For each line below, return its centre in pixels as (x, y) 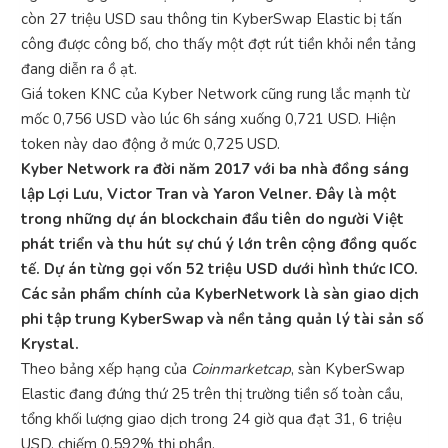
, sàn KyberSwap (348, 368)
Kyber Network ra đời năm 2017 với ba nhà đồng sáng (215, 168)
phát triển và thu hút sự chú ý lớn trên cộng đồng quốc (218, 243)
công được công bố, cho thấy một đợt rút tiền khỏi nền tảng (218, 43)
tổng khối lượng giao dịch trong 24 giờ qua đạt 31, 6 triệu (211, 418)
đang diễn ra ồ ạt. (79, 68)
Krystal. (50, 343)
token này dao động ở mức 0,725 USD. (150, 143)
